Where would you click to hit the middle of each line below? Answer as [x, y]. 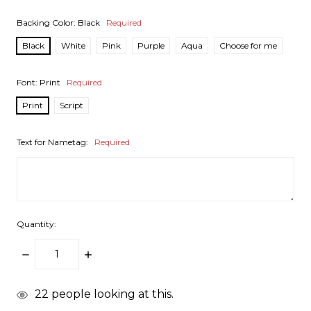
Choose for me [248, 46]
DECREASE [51, 254]
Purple [151, 46]
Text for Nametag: [53, 142]
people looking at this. [111, 294]
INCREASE [112, 254]
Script [72, 106]
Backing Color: [47, 23]
